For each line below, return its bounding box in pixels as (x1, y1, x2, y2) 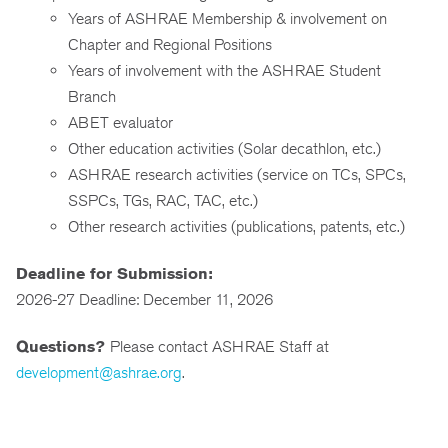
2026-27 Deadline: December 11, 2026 (16, 289, 273, 309)
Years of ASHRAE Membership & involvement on (68, 9, 387, 29)
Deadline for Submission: (16, 263, 213, 283)
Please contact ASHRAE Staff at (110, 336, 329, 356)
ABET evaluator (68, 113, 173, 133)
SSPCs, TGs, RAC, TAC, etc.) (68, 191, 258, 211)
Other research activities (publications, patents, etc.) (68, 217, 405, 237)
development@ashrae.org (16, 362, 182, 382)
